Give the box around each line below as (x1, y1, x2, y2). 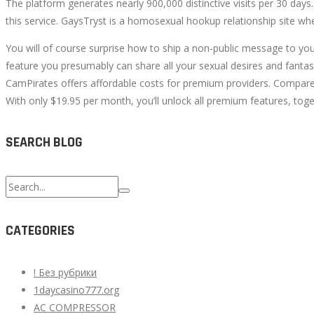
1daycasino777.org (34, 283, 119, 297)
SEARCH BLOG (6, 133, 83, 152)
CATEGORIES (6, 221, 75, 240)
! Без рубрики (34, 266, 97, 280)
